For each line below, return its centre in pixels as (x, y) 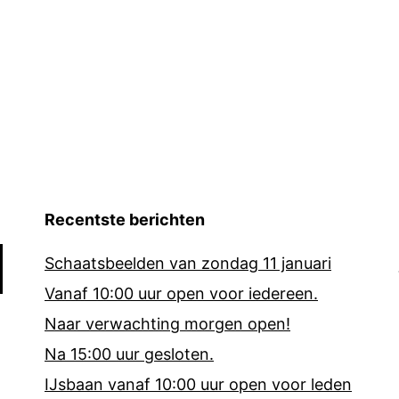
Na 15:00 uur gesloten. (129, 354)
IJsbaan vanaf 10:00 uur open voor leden (198, 384)
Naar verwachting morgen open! (167, 323)
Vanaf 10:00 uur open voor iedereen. (181, 293)
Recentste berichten (125, 219)
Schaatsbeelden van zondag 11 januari (188, 263)
